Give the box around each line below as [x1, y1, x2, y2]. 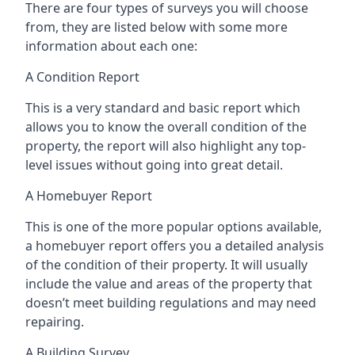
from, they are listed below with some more [25, 17, 288, 36]
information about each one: [25, 36, 197, 55]
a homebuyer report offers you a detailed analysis [25, 236, 324, 254]
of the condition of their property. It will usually [25, 255, 307, 273]
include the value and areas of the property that [25, 274, 312, 292]
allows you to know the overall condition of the [25, 117, 307, 136]
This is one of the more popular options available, [25, 217, 322, 235]
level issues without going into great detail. [25, 155, 283, 174]
